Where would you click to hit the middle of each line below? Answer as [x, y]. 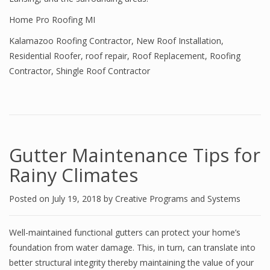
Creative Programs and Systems [178, 199]
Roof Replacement [168, 56]
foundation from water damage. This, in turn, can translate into [132, 247]
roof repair [106, 56]
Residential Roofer [45, 56]
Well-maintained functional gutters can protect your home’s [125, 232]
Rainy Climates [74, 175]
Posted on [30, 199]
